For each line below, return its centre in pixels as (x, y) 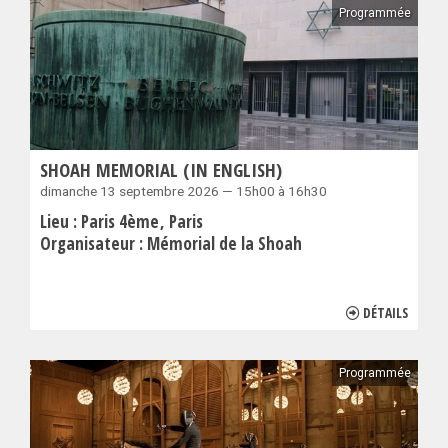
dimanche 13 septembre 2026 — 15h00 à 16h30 (183, 191)
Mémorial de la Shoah (224, 244)
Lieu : (60, 222)
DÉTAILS (385, 313)
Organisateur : (93, 244)
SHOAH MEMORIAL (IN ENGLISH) (161, 170)
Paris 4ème (122, 222)
